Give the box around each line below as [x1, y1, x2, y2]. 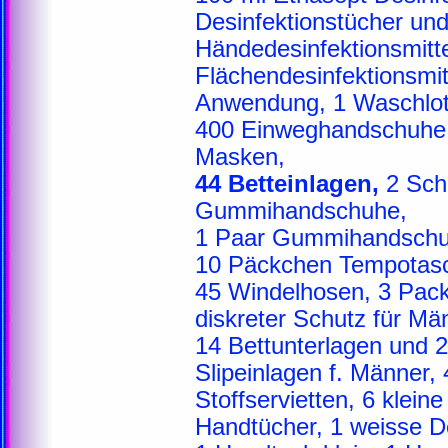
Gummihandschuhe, [195, 198, 407, 224]
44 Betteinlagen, [195, 171, 379, 197]
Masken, [195, 144, 285, 170]
